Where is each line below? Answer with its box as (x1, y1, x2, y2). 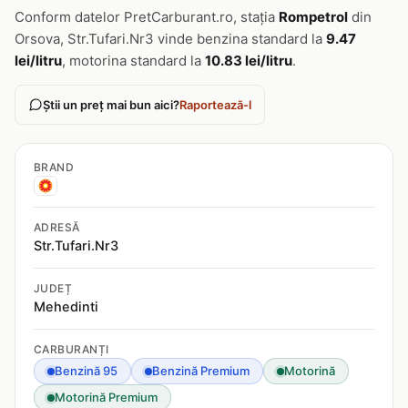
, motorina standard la (62, 52, 205, 69)
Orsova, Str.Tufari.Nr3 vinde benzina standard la (15, 30, 326, 47)
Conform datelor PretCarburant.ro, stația (15, 8, 279, 25)
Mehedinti (34, 299, 98, 315)
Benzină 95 (55, 363, 117, 378)
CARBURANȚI (34, 342, 109, 356)
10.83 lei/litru (205, 52, 292, 69)
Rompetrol (279, 8, 348, 25)
